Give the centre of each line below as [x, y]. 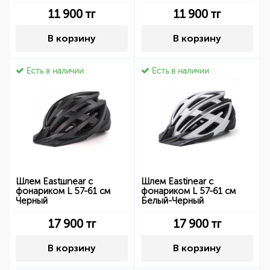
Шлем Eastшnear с [54, 181]
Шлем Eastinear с [177, 181]
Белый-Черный [172, 201]
